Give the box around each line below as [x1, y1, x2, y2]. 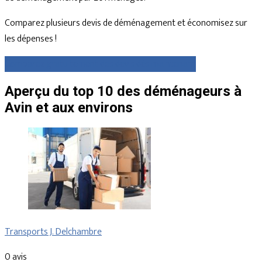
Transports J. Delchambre [5, 224, 102, 240]
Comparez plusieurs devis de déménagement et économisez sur [5, 15, 247, 31]
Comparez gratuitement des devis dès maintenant [5, 56, 196, 72]
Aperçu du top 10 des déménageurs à [5, 83, 242, 100]
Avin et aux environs [5, 99, 133, 116]
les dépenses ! [5, 30, 57, 47]
